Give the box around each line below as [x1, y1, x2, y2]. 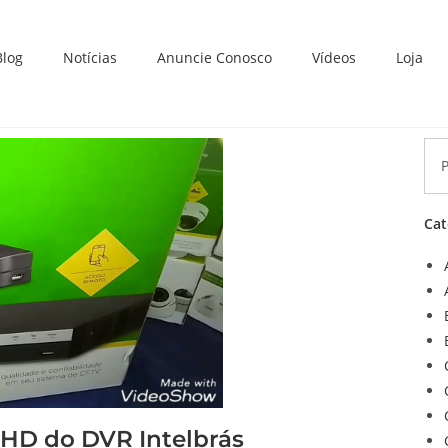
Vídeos [312, 48, 357, 67]
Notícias [63, 48, 118, 67]
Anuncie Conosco [157, 48, 273, 67]
